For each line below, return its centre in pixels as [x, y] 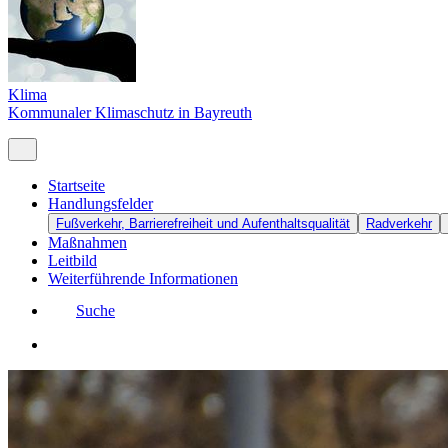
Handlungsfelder [100, 203]
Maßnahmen [87, 242]
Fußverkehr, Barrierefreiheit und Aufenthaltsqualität [203, 223]
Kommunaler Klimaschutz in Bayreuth [130, 113]
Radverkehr [399, 223]
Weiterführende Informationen [143, 278]
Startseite [76, 185]
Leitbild [72, 260]
